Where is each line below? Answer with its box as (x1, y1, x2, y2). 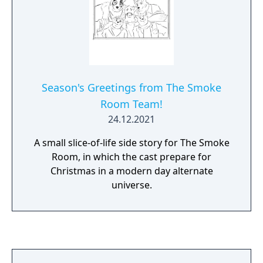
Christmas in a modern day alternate (50, 164, 213, 177)
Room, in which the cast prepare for (52, 150, 211, 163)
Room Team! (100, 97, 163, 111)
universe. (111, 178, 152, 191)
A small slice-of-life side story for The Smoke (33, 136, 230, 149)
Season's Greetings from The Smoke (42, 80, 221, 95)
